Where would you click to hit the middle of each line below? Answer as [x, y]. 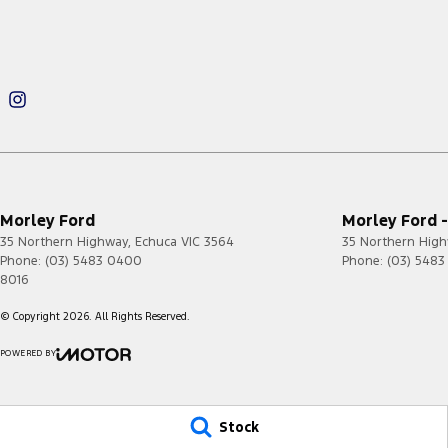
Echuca [156, 241]
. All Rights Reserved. [139, 316]
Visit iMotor [126, 379]
